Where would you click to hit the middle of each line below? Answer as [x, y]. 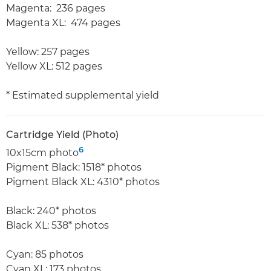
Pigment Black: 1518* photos [74, 167]
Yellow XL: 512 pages [54, 66]
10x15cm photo [42, 152]
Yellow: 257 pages [48, 51]
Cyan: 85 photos [45, 254]
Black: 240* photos [51, 211]
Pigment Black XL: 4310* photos [83, 181]
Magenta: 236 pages [56, 8]
